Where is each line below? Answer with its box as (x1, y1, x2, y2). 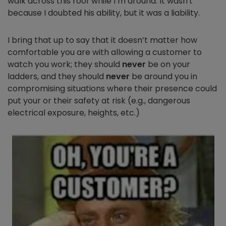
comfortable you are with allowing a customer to (8, 46, 202, 59)
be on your (146, 59, 190, 71)
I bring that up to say (8, 34, 92, 46)
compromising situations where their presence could (8, 83, 217, 95)
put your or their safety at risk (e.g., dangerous (8, 95, 190, 107)
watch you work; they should (8, 59, 122, 71)
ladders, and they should (8, 71, 106, 83)
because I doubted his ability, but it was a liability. (8, 7, 200, 19)
